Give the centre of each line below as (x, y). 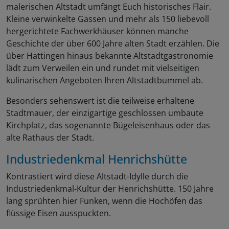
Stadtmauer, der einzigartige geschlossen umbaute (105, 113)
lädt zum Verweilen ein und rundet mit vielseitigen (103, 68)
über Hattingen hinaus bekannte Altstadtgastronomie (110, 56)
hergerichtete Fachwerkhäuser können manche (97, 31)
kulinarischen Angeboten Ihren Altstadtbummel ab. (105, 81)
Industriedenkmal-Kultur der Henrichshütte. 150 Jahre (110, 189)
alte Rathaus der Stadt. (50, 138)
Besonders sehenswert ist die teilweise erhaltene (100, 101)
